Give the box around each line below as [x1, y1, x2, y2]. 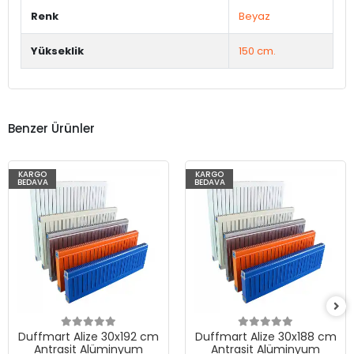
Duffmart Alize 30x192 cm [18, 328, 159, 345]
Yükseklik [31, 43, 84, 58]
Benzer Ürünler [8, 120, 95, 137]
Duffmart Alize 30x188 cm [194, 328, 337, 345]
